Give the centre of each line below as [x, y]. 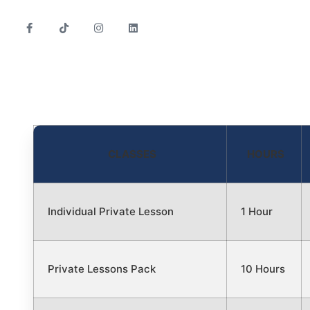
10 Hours [263, 268]
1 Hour [257, 211]
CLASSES [132, 154]
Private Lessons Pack [102, 268]
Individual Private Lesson [111, 211]
